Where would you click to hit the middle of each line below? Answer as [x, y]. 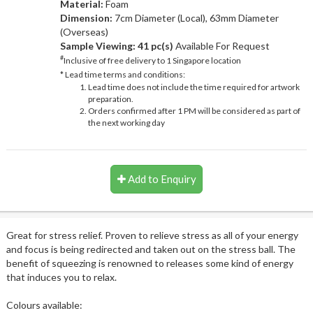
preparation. [110, 99]
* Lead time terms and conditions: [122, 74]
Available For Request [221, 45]
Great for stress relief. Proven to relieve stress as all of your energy [152, 235]
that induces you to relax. [61, 277]
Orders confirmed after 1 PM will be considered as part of [194, 110]
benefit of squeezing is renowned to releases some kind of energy [150, 263]
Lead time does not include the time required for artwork [194, 87]
